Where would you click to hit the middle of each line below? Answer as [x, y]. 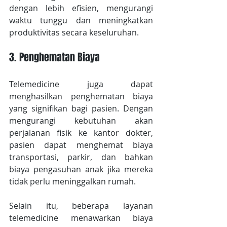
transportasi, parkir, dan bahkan [81, 157]
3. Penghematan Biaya [54, 58]
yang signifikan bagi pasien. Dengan [81, 109]
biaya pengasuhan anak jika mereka [81, 169]
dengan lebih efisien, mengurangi [81, 8]
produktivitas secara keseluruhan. [74, 33]
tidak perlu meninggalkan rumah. [72, 182]
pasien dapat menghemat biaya [81, 145]
